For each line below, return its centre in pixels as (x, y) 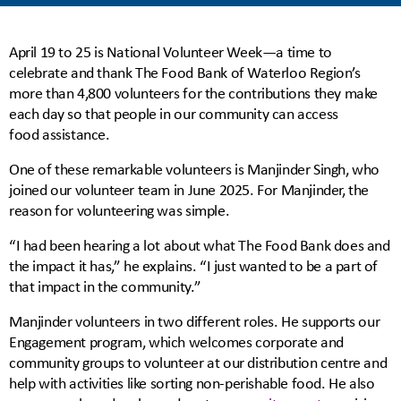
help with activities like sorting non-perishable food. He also (192, 383)
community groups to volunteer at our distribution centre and (198, 363)
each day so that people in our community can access (174, 114)
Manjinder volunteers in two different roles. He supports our (195, 321)
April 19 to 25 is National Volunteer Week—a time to (171, 52)
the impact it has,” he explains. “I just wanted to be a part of (194, 266)
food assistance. (60, 134)
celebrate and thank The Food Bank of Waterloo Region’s (185, 73)
